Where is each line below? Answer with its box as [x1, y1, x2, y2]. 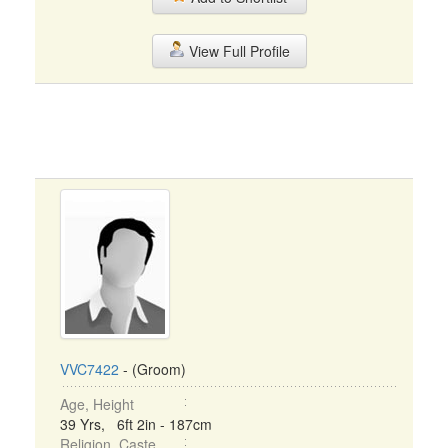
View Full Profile [184, 41, 290, 61]
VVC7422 [60, 359, 119, 379]
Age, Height [60, 394, 134, 414]
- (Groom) [119, 359, 186, 379]
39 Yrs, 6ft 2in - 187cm [60, 414, 212, 434]
